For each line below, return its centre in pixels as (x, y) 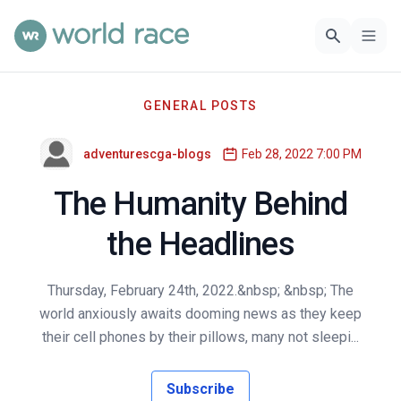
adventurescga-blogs (147, 154)
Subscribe (200, 389)
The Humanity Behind (200, 204)
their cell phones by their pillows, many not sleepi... (200, 337)
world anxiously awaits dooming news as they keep (200, 314)
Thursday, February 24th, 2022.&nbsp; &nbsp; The (200, 290)
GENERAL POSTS (200, 106)
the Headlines (200, 244)
